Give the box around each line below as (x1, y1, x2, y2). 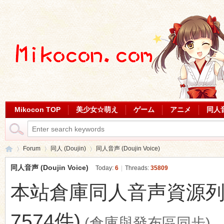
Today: (95, 164, 115, 171)
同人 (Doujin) (50, 145, 86, 152)
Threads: (124, 164, 150, 171)
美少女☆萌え (75, 105, 118, 113)
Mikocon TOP (14, 105, 60, 113)
